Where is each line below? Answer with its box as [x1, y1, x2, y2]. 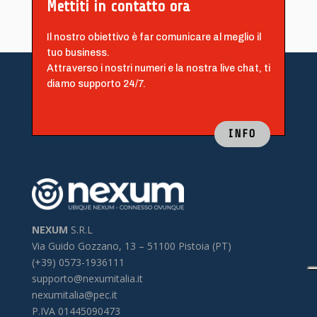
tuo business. [46, 47, 110, 58]
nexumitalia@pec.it [31, 287, 117, 301]
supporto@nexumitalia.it [31, 271, 143, 285]
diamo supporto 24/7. [46, 78, 146, 89]
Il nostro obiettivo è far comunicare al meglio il [46, 31, 261, 42]
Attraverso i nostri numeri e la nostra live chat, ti [46, 62, 270, 74]
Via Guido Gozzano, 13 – [31, 238, 147, 253]
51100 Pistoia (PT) [146, 238, 231, 253]
